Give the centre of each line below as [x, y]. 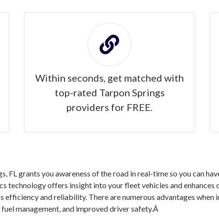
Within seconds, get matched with [109, 78]
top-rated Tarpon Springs [109, 92]
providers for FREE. [109, 107]
